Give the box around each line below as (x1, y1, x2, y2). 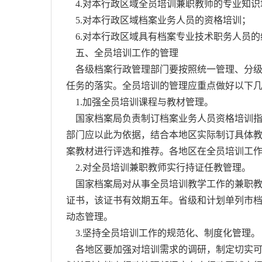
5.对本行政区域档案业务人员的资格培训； (66, 15, 251, 25)
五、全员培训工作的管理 (66, 48, 178, 58)
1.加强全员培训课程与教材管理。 (66, 97, 213, 107)
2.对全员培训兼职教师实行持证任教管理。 (66, 163, 251, 173)
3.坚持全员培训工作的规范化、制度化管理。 (66, 228, 260, 238)
